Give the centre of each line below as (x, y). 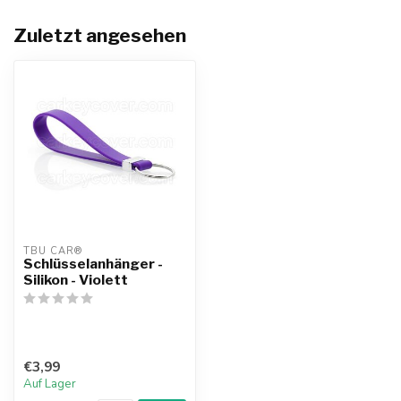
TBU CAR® (53, 251)
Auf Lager (50, 384)
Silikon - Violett (76, 280)
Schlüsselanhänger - (93, 264)
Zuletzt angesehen (100, 35)
